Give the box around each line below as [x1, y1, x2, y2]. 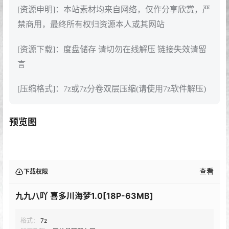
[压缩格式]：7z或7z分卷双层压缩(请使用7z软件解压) [17, 84, 206, 93]
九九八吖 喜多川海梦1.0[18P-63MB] [15, 190, 153, 201]
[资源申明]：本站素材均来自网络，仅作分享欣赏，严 [17, 5, 211, 14]
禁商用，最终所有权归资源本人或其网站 [17, 20, 165, 29]
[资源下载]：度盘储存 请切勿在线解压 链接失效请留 [17, 44, 207, 54]
